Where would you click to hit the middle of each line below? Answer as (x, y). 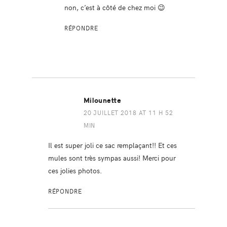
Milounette (102, 101)
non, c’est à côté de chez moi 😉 (115, 7)
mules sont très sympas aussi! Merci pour (112, 158)
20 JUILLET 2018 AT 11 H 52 (128, 113)
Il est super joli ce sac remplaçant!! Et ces (112, 145)
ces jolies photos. (75, 171)
